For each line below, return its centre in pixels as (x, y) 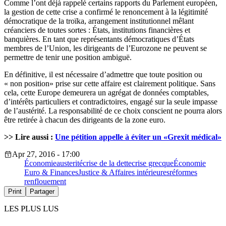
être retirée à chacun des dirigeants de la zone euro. (85, 120)
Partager (42, 192)
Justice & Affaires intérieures (124, 173)
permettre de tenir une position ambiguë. (68, 58)
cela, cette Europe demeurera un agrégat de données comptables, (106, 93)
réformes (183, 173)
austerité (70, 163)
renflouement (45, 182)
